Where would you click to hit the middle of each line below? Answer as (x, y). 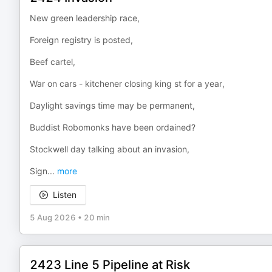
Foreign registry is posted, (81, 40)
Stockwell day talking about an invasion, (110, 149)
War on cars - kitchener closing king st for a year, (127, 83)
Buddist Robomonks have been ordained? (113, 127)
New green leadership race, (85, 18)
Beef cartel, (53, 62)
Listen (65, 195)
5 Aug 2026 (53, 217)
